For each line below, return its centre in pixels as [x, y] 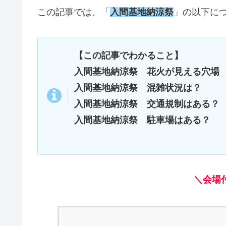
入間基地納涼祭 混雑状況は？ [138, 88]
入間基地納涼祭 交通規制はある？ [147, 104]
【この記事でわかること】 [129, 55]
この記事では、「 [74, 12]
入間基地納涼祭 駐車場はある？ [142, 120]
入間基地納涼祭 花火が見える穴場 [147, 71]
